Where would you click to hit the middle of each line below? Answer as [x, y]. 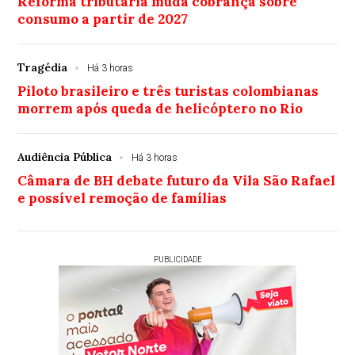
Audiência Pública [65, 157]
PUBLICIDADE [177, 259]
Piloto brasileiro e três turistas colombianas [168, 91]
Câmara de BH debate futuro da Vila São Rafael [177, 180]
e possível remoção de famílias [122, 198]
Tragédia [43, 67]
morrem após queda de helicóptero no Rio [160, 108]
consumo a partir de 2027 [103, 19]
